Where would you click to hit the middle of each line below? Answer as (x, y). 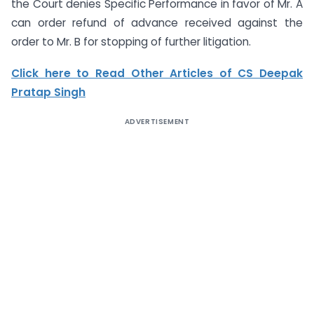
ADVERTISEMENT (157, 121)
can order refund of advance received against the (157, 23)
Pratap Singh (48, 92)
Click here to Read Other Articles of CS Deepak (157, 73)
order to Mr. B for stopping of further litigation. (131, 42)
